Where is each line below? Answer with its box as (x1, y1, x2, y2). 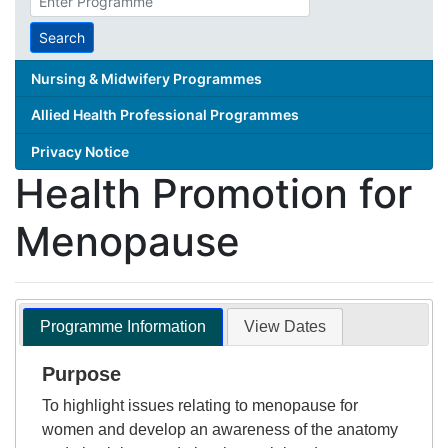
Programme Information (40, 318, 207, 336)
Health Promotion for (15, 168, 412, 218)
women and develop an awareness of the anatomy (41, 421, 398, 439)
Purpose (41, 363, 121, 386)
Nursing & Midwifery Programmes (31, 69, 263, 87)
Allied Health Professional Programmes (31, 106, 300, 124)
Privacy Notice (31, 142, 130, 160)
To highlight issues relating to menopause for (41, 397, 358, 415)
